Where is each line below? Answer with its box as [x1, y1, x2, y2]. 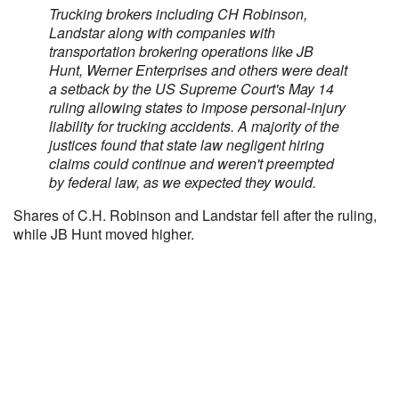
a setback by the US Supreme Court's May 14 [49, 78, 334, 99]
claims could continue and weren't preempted [49, 153, 334, 174]
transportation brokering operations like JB [49, 41, 313, 61]
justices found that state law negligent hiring [49, 134, 324, 155]
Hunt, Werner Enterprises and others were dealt [49, 60, 347, 80]
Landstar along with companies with [49, 22, 275, 43]
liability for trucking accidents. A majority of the [49, 116, 339, 136]
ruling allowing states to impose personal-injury [49, 97, 346, 118]
